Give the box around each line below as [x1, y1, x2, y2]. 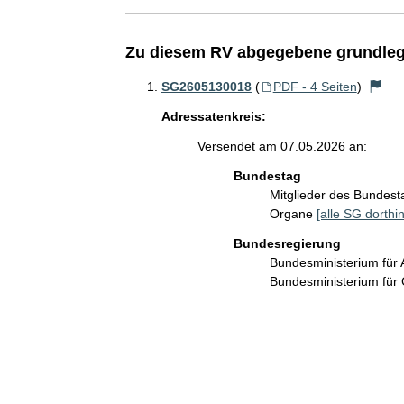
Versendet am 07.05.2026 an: [197, 139, 367, 153]
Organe [269, 207, 317, 221]
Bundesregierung [233, 236, 341, 251]
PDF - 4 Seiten [272, 79, 357, 94]
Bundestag [233, 169, 301, 183]
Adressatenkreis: [161, 109, 266, 124]
